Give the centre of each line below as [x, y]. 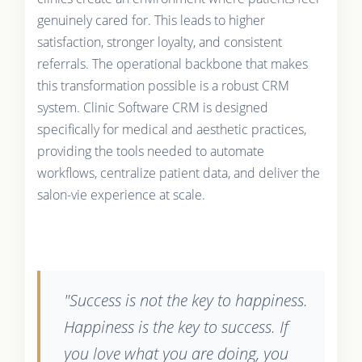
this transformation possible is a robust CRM [163, 85]
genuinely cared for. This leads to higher [151, 20]
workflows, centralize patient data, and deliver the [178, 173]
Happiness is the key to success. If [176, 326]
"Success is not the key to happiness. [185, 300]
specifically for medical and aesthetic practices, [171, 129]
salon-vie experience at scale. [121, 194]
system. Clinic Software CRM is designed [152, 107]
